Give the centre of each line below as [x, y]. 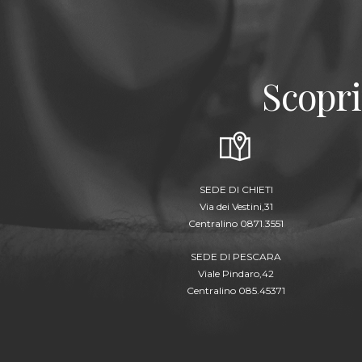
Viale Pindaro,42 [236, 273]
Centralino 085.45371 [236, 290]
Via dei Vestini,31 [236, 206]
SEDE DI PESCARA [236, 256]
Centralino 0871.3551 [236, 223]
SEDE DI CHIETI [236, 189]
